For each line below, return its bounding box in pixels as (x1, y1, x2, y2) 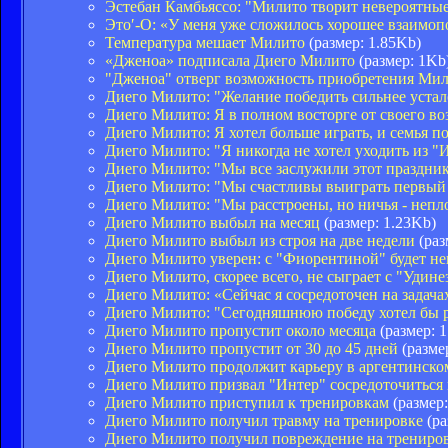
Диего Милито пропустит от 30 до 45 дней (105, 339, 398, 357)
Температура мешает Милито (105, 33, 305, 51)
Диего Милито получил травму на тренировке (105, 411, 423, 429)
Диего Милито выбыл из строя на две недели (105, 231, 415, 249)
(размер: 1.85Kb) (305, 33, 421, 51)
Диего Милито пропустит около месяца (105, 321, 376, 339)
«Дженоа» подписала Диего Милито (105, 51, 355, 69)
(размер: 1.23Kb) (320, 213, 436, 231)
